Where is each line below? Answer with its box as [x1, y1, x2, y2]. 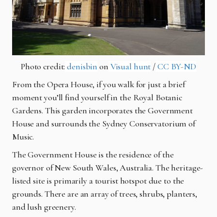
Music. [12, 131, 34, 142]
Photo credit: [21, 61, 65, 72]
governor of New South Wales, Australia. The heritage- [12, 162, 203, 173]
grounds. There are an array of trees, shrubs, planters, [12, 188, 198, 199]
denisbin [65, 61, 98, 72]
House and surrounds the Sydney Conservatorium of [12, 118, 195, 129]
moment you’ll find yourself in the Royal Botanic [12, 92, 182, 103]
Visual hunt [108, 61, 151, 72]
